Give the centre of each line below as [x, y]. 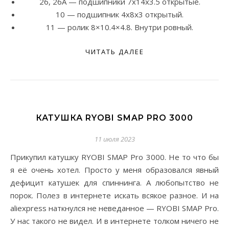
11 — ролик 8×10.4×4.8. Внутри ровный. [120, 27]
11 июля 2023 [114, 139]
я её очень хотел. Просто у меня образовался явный [114, 170]
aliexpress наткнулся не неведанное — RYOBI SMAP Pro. [114, 208]
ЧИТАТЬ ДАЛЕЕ [114, 52]
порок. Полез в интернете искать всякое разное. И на [114, 196]
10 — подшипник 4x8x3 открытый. [120, 15]
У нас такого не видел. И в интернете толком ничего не [114, 221]
